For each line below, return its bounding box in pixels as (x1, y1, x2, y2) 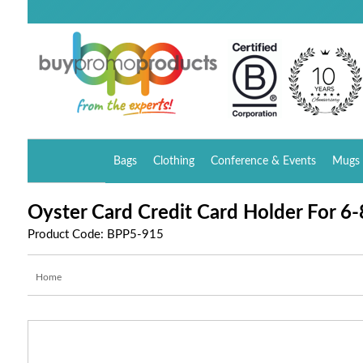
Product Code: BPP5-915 (27, 228, 164, 241)
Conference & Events (211, 156, 317, 167)
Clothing (153, 156, 195, 167)
